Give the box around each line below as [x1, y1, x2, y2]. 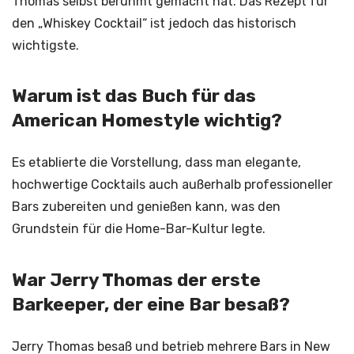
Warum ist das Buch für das [12, 85, 256, 107]
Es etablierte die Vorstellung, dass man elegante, [12, 155, 301, 171]
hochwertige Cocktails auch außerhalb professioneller [12, 177, 333, 193]
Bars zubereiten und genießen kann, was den [12, 199, 281, 215]
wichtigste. [12, 38, 79, 54]
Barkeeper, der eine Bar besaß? [12, 293, 290, 315]
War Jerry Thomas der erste [12, 269, 261, 291]
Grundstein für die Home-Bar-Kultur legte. [12, 221, 265, 237]
